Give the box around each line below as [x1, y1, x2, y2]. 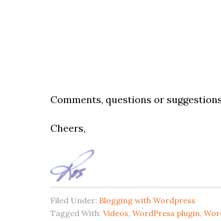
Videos [103, 208, 128, 218]
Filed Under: [50, 195, 99, 205]
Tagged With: [50, 208, 103, 218]
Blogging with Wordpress [99, 195, 195, 205]
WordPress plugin [132, 208, 200, 218]
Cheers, [50, 122, 85, 134]
